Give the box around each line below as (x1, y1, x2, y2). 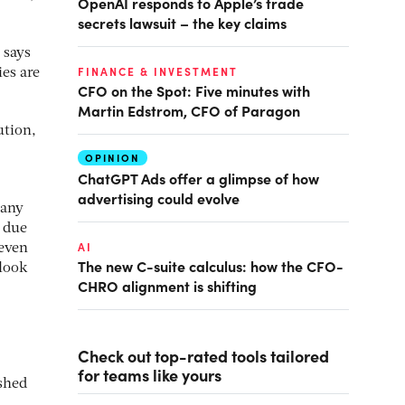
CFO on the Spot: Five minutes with (78, 80, 310, 100)
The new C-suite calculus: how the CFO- (78, 256, 344, 276)
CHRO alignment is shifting (78, 276, 257, 296)
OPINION (85, 151, 140, 165)
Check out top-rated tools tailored (78, 344, 329, 367)
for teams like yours (78, 363, 221, 386)
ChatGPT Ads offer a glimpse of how (78, 168, 319, 188)
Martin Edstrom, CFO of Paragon (78, 100, 300, 120)
